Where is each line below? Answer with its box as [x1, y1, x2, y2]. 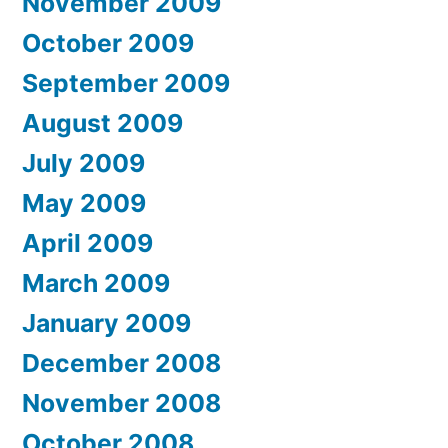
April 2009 [22, 227, 153, 258]
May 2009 [22, 187, 146, 218]
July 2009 [22, 147, 145, 178]
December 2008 [22, 347, 221, 378]
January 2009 [22, 307, 191, 338]
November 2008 [22, 387, 221, 418]
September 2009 [22, 67, 230, 98]
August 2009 [22, 107, 183, 138]
